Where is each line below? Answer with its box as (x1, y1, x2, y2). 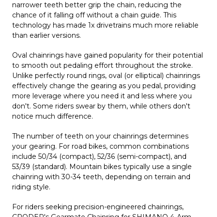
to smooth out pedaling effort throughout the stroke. (12, 61, 193, 70)
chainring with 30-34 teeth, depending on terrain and (12, 172, 190, 181)
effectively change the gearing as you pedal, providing (12, 81, 196, 90)
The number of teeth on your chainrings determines (12, 131, 188, 140)
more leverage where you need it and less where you (12, 91, 192, 100)
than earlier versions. (12, 31, 81, 40)
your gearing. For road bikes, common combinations (12, 141, 189, 151)
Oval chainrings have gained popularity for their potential (12, 50, 203, 60)
